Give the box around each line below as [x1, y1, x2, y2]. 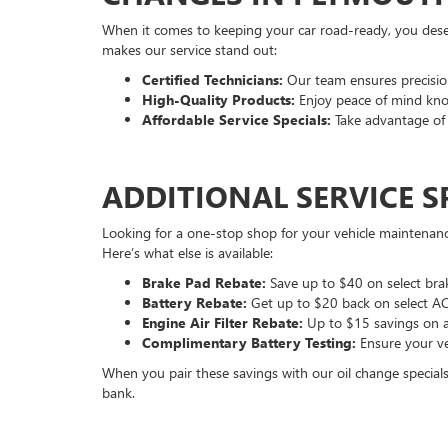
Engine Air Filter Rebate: [142, 313, 303, 333]
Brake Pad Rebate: [142, 273, 266, 293]
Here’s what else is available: [102, 243, 273, 263]
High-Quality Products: [142, 90, 295, 110]
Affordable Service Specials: [142, 110, 331, 130]
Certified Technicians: [142, 70, 283, 90]
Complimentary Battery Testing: [142, 333, 356, 353]
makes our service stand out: [102, 40, 277, 60]
